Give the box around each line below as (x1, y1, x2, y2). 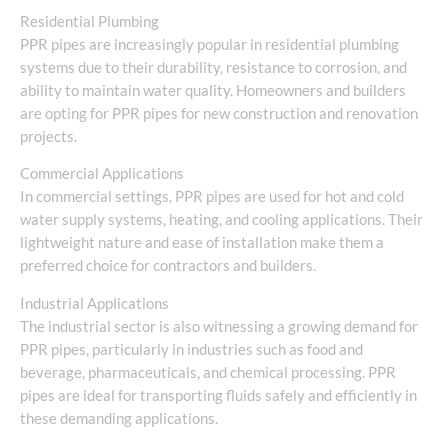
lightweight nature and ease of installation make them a (20, 234, 384, 252)
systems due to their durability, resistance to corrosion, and (20, 58, 407, 76)
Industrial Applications (20, 295, 169, 312)
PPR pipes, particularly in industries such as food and (20, 341, 363, 358)
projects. (20, 127, 77, 145)
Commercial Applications (20, 165, 184, 183)
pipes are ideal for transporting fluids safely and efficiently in (20, 387, 417, 404)
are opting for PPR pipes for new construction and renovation (20, 104, 418, 122)
